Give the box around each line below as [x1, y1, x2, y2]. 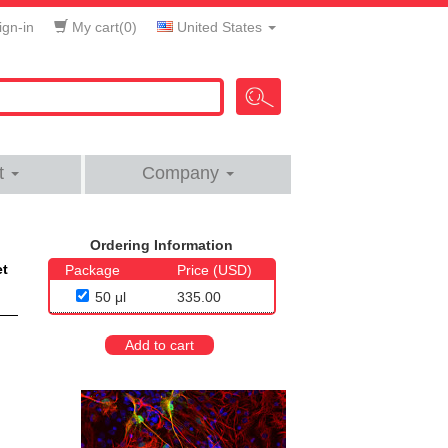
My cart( [68, 19, 124, 35]
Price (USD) [176, 262, 252, 278]
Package [65, 262, 120, 278]
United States [173, 19, 266, 35]
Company [142, 163, 224, 183]
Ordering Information [90, 237, 234, 253]
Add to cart [125, 337, 194, 353]
